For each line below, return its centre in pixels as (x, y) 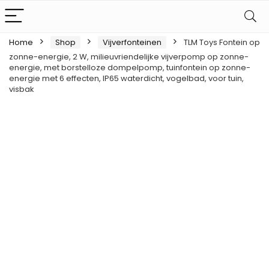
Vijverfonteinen (132, 42)
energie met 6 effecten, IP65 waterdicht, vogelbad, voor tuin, (126, 78)
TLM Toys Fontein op (222, 42)
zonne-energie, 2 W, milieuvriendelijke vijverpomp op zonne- (129, 57)
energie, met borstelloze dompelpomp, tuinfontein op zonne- (130, 68)
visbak (22, 89)
